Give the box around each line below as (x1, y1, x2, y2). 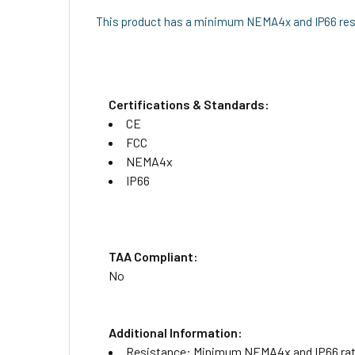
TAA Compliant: (109, 249, 198, 264)
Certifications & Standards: (109, 97, 269, 112)
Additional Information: (109, 325, 242, 340)
